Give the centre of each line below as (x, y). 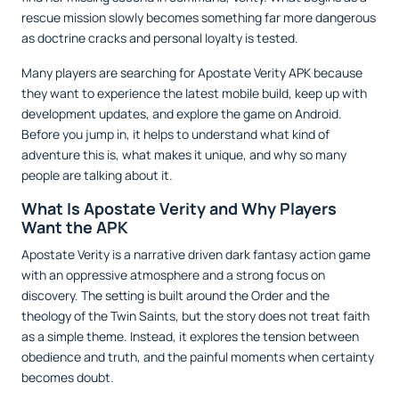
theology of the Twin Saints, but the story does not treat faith (195, 316)
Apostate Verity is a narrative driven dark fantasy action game (196, 254)
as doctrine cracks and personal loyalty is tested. (160, 38)
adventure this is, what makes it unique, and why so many (184, 155)
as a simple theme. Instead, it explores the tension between (190, 336)
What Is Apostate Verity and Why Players (179, 208)
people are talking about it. (97, 175)
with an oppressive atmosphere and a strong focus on (173, 275)
